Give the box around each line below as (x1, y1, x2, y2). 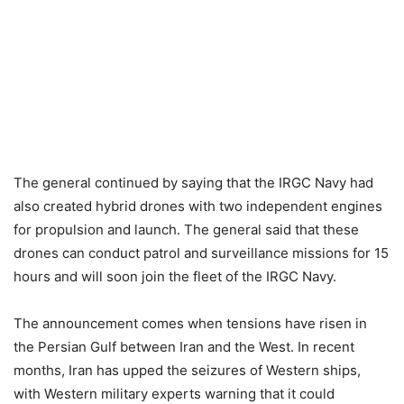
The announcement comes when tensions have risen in (14, 315, 367, 332)
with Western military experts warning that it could (14, 385, 335, 402)
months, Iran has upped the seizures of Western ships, (14, 362, 361, 379)
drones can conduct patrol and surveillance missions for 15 (14, 244, 389, 262)
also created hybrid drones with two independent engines (14, 197, 382, 215)
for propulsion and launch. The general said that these (14, 221, 359, 238)
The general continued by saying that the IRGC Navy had (14, 174, 373, 191)
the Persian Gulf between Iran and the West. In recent (14, 338, 354, 355)
